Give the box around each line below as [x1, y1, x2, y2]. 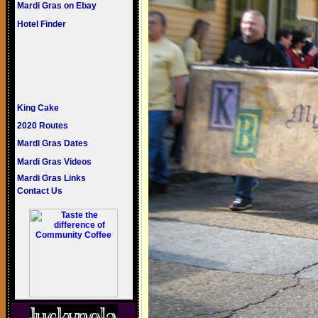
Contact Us [16, 186, 62, 196]
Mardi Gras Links [16, 173, 86, 183]
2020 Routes [16, 121, 68, 131]
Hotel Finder [16, 19, 66, 29]
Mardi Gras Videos [16, 157, 92, 167]
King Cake [16, 103, 59, 113]
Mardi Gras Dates [16, 138, 88, 148]
